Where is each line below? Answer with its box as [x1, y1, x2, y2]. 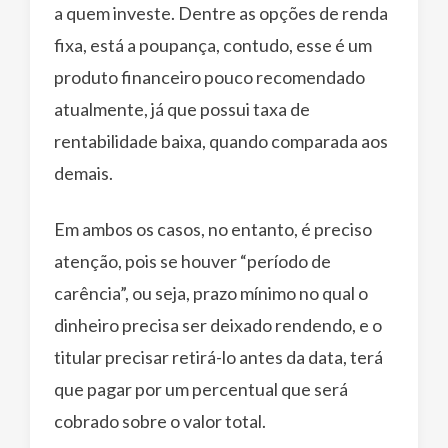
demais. [54, 161, 113, 184]
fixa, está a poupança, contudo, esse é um [54, 33, 372, 56]
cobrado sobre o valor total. [54, 409, 266, 432]
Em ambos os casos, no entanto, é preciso [54, 217, 372, 240]
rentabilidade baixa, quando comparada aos [54, 129, 388, 152]
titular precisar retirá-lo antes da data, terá [54, 345, 383, 368]
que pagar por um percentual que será [54, 377, 348, 400]
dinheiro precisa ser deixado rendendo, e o [54, 313, 382, 336]
